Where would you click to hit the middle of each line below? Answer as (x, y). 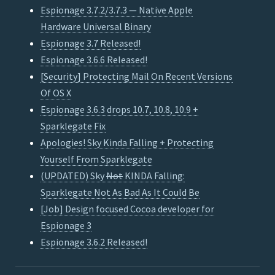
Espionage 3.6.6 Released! (94, 60)
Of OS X (56, 93)
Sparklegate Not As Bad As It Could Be (120, 192)
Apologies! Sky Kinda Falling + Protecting (127, 143)
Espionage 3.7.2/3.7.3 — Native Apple (117, 10)
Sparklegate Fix (73, 126)
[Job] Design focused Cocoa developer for (128, 209)
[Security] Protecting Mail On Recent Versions (137, 76)
